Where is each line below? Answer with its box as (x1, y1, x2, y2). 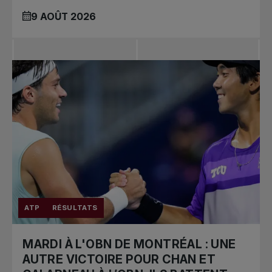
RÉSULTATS (52, 203, 98, 212)
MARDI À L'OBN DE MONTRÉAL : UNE (22, 237, 236, 252)
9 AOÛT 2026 (31, 10, 97, 23)
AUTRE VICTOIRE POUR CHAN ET (22, 252, 216, 267)
